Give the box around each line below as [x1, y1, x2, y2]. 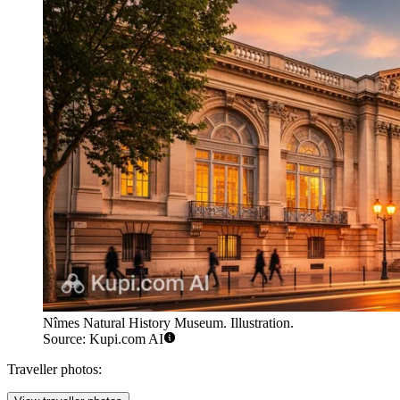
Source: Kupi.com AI [43, 331, 163, 347]
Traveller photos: [7, 362, 102, 378]
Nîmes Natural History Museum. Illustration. [43, 315, 294, 331]
